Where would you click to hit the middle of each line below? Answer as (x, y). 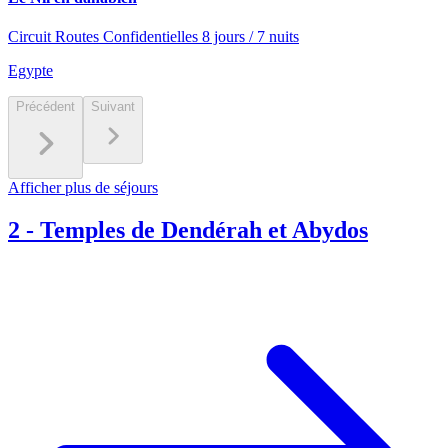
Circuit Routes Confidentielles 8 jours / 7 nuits (153, 37)
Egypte (30, 71)
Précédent (45, 107)
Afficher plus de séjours (83, 188)
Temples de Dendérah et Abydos (204, 230)
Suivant (113, 107)
